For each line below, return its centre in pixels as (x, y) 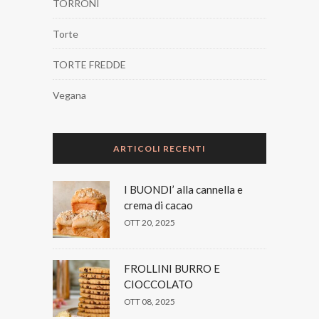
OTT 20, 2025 (150, 222)
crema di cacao (158, 205)
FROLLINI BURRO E (172, 268)
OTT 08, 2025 (150, 301)
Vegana (69, 95)
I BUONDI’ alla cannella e (183, 189)
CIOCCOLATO (158, 284)
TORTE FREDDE (89, 64)
